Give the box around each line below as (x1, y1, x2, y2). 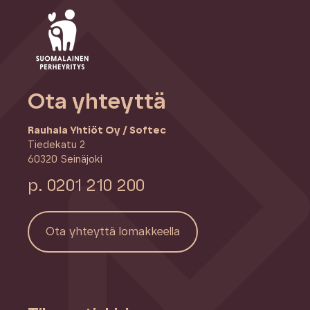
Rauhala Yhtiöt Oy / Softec (28, 125, 166, 136)
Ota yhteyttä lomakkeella (46, 226, 180, 238)
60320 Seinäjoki (28, 154, 102, 165)
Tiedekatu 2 (28, 139, 85, 150)
